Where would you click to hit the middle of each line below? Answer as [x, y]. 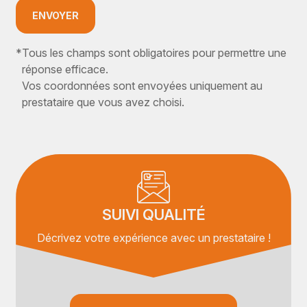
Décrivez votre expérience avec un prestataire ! [153, 238]
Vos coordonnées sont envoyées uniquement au [143, 86]
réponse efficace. [65, 69]
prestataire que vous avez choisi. [103, 102]
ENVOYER [56, 15]
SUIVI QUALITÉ [153, 214]
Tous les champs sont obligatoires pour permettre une [155, 53]
